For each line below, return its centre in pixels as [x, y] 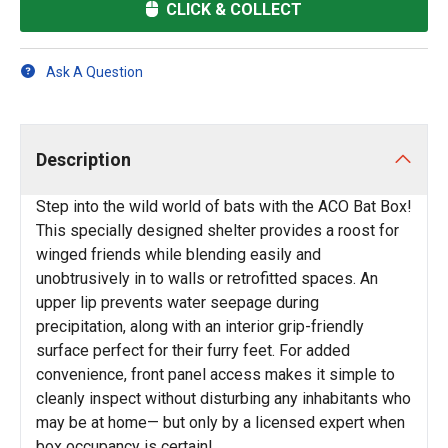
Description [83, 159]
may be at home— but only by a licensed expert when [220, 422]
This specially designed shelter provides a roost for [217, 230]
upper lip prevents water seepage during [177, 302]
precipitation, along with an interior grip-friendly [200, 326]
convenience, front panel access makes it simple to [215, 374]
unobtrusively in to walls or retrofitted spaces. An [207, 278]
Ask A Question [94, 71]
